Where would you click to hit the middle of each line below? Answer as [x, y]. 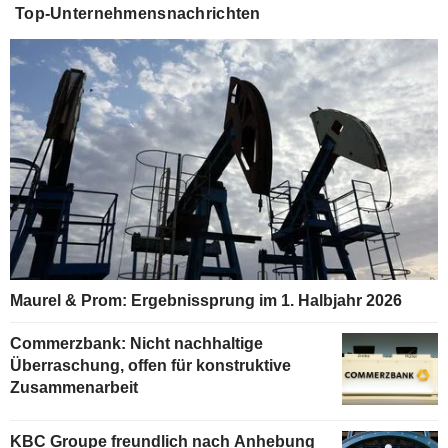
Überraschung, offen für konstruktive [150, 366]
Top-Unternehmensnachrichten [138, 14]
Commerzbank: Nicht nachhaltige [136, 344]
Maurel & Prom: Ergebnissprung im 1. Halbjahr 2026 [206, 301]
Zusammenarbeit [74, 388]
